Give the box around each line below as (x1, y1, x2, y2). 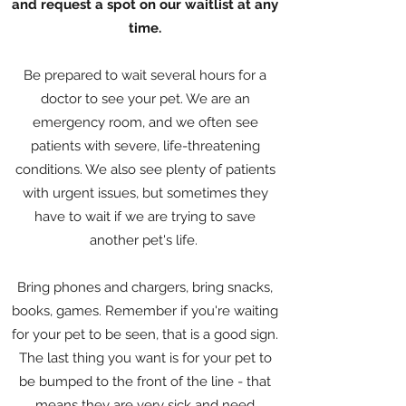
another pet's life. (89, 232, 201, 248)
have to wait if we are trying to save (34, 208, 256, 225)
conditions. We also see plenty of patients (14, 161, 275, 178)
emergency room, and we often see (32, 114, 258, 130)
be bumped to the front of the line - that (19, 373, 271, 390)
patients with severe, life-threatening (30, 138, 260, 154)
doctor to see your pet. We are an (40, 91, 250, 107)
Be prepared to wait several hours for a (24, 67, 266, 83)
